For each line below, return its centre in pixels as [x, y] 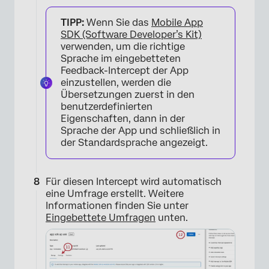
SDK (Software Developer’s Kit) [131, 35]
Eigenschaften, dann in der [123, 119]
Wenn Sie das [118, 23]
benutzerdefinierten [107, 107]
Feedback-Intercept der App [125, 71]
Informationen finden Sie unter [117, 206]
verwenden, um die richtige [123, 47]
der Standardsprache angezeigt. [134, 143]
